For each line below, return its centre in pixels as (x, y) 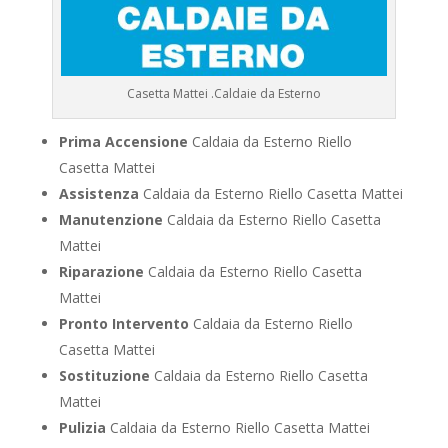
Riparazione (101, 272)
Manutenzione (110, 220)
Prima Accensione (123, 142)
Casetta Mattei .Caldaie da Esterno (223, 94)
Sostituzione (104, 376)
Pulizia (82, 428)
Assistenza (98, 194)
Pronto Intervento (123, 324)
